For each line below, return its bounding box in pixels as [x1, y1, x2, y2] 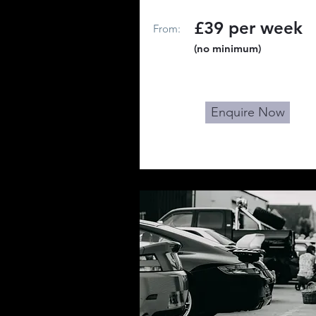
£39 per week [194, 18, 308, 38]
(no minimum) [194, 42, 261, 55]
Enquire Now [210, 104, 285, 120]
